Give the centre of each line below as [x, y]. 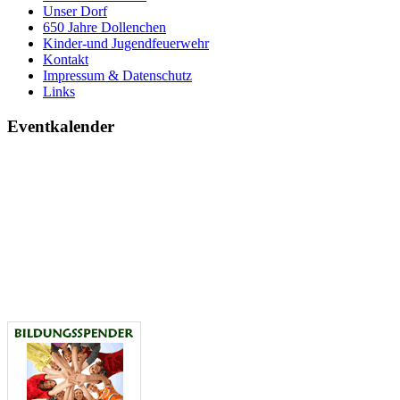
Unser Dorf [75, 12]
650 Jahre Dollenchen [104, 28]
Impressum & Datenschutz [117, 76]
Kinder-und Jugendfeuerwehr [126, 44]
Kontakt [66, 60]
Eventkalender [61, 127]
